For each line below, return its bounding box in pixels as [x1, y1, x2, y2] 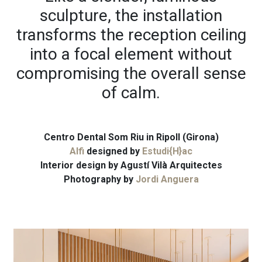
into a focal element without [30, 44, 232, 64]
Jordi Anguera [135, 173, 199, 185]
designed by [84, 145, 142, 157]
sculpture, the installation [40, 5, 222, 25]
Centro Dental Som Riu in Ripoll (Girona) [43, 131, 219, 143]
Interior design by [40, 159, 118, 171]
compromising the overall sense [16, 63, 246, 83]
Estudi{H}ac [142, 145, 192, 157]
